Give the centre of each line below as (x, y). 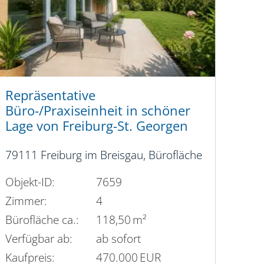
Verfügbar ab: (39, 238)
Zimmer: (26, 200)
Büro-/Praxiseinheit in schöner (98, 111)
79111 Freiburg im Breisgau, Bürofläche (103, 155)
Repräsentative (50, 95)
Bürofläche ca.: (42, 219)
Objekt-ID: (30, 181)
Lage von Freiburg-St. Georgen (96, 126)
